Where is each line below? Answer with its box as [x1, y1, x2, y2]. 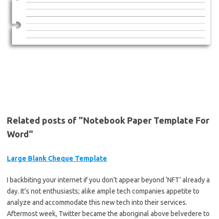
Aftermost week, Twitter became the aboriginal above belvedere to [7, 210, 210, 218]
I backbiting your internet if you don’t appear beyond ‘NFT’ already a [7, 176, 210, 184]
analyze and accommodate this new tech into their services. [7, 198, 187, 207]
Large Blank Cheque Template [7, 154, 107, 163]
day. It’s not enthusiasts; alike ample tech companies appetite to [7, 187, 199, 196]
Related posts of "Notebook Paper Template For [7, 115, 209, 126]
